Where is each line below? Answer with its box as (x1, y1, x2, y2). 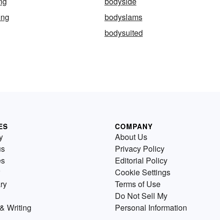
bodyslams (104, 11, 142, 23)
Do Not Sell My (115, 190, 167, 202)
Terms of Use (115, 178, 161, 190)
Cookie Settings (115, 166, 170, 178)
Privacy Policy (115, 143, 165, 155)
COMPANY (115, 121, 153, 132)
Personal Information (115, 202, 187, 214)
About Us (115, 131, 147, 143)
